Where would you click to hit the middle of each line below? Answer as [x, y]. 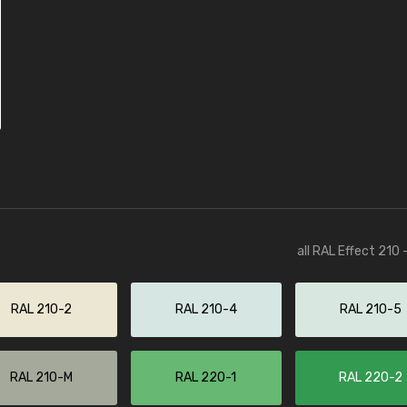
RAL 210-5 [370, 309]
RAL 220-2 [370, 377]
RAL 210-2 [41, 309]
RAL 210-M [41, 377]
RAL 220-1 [206, 377]
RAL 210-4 [206, 309]
